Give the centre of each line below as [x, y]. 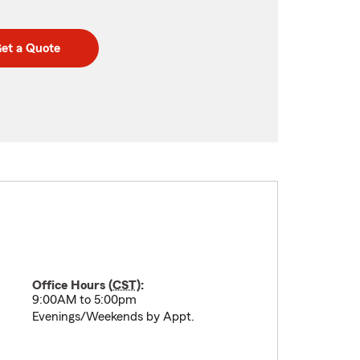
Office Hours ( [72, 285]
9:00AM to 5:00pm [84, 300]
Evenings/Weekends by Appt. [113, 317]
